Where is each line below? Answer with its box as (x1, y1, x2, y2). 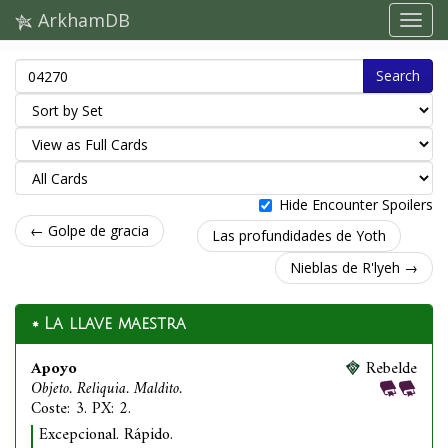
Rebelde (366, 355, 417, 383)
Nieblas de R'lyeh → (290, 258, 418, 277)
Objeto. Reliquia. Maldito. (31, 375, 182, 403)
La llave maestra (44, 315, 186, 333)
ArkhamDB (33, 8, 130, 32)
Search (376, 66, 420, 85)
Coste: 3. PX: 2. (31, 395, 131, 423)
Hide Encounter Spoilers (279, 195, 433, 214)
